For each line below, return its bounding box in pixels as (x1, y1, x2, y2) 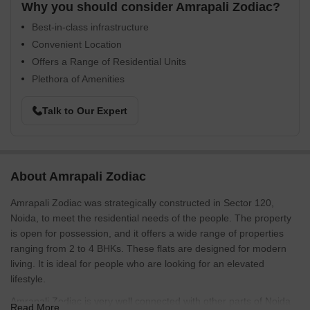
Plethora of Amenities (32, 73, 125, 84)
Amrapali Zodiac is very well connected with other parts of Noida (10, 295, 291, 307)
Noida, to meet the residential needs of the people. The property (10, 212, 291, 224)
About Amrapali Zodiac (10, 170, 146, 183)
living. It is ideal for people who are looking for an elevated (10, 258, 264, 269)
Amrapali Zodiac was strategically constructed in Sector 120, (10, 197, 274, 208)
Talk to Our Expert (42, 105, 127, 116)
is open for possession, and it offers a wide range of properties (10, 228, 284, 239)
